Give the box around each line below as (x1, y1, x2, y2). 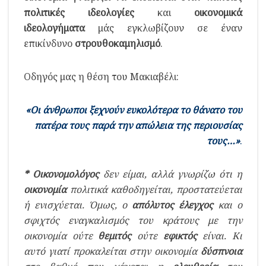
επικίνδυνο (24, 36, 75, 50)
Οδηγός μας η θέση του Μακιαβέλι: (24, 69, 179, 83)
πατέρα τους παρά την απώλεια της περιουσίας (34, 118, 242, 132)
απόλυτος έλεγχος (132, 198, 214, 211)
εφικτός (163, 229, 197, 242)
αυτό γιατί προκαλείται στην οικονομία (24, 244, 201, 258)
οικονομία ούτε (24, 229, 99, 242)
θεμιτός (98, 229, 132, 242)
